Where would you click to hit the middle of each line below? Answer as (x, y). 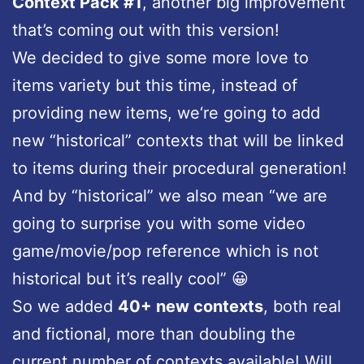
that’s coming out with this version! (146, 30)
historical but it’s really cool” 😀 (130, 279)
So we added (65, 307)
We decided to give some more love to (160, 58)
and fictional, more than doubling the (154, 334)
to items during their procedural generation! (180, 169)
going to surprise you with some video (159, 224)
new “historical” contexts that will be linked (178, 141)
